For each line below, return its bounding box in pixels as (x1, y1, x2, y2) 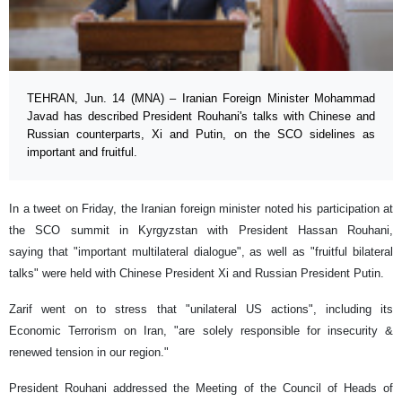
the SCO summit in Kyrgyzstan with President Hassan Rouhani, (9, 223, 393, 238)
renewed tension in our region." (9, 345, 169, 360)
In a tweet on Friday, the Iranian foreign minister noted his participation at (9, 202, 393, 216)
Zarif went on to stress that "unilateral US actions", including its (9, 302, 393, 317)
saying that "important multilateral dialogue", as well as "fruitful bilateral (9, 245, 393, 259)
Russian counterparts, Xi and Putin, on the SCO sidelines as (27, 127, 375, 142)
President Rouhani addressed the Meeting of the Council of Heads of (9, 381, 393, 396)
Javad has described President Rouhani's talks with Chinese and (27, 109, 375, 124)
